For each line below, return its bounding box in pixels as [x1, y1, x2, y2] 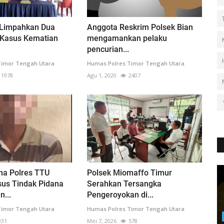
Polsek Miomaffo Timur [86, 168, 172, 178]
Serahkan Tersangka [86, 179, 161, 189]
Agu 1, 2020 [86, 71, 116, 79]
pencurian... [86, 44, 129, 54]
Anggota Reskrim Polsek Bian [86, 22, 193, 32]
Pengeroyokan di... [86, 190, 153, 200]
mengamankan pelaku [86, 33, 167, 43]
